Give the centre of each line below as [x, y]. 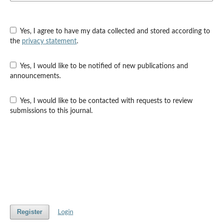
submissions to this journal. [51, 111]
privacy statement [49, 41]
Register [29, 212]
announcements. [35, 76]
